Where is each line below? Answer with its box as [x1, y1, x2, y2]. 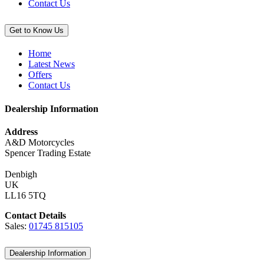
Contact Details [5, 210, 66, 220]
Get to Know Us [9, 26, 64, 35]
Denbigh [5, 169, 37, 179]
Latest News [28, 59, 75, 70]
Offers [28, 70, 52, 80]
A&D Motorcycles [5, 137, 74, 147]
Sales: [5, 220, 29, 231]
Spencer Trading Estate [5, 147, 91, 158]
